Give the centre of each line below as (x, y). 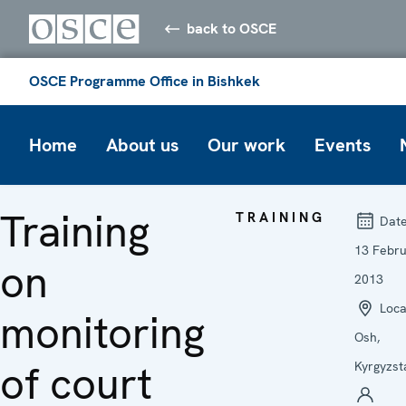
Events (343, 145)
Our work (246, 145)
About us (142, 145)
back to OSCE (232, 28)
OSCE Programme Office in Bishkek (145, 81)
